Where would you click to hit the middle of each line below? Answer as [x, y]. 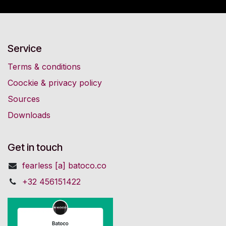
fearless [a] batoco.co [64, 165]
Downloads [29, 115]
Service [25, 48]
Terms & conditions [44, 67]
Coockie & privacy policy [55, 83]
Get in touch [35, 147]
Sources [24, 99]
